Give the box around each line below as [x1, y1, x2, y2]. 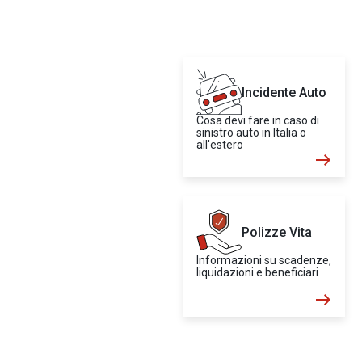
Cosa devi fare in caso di [196, 114, 319, 127]
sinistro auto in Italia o [196, 126, 306, 139]
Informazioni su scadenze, [196, 254, 331, 267]
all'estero [196, 138, 243, 151]
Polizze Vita [242, 224, 312, 240]
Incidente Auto [242, 84, 326, 100]
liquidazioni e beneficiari [196, 266, 318, 279]
